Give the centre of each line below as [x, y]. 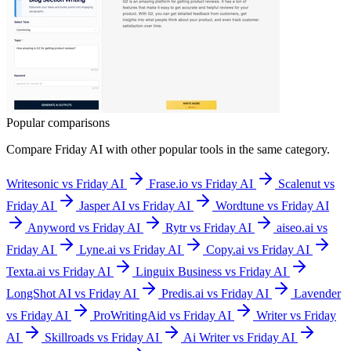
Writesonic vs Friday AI [65, 183]
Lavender [317, 293]
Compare [31, 149]
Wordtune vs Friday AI [272, 205]
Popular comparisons [58, 122]
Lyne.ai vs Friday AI [130, 249]
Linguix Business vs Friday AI [211, 271]
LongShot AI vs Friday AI [71, 293]
